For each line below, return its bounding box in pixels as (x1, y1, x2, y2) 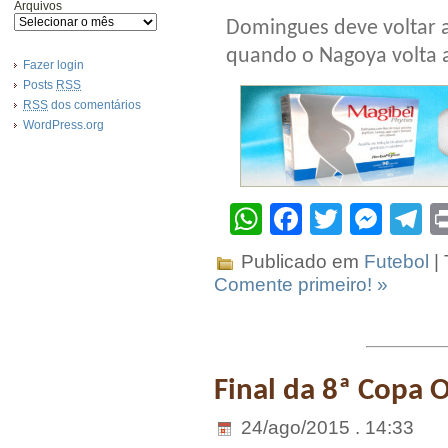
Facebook (302, 201, 444, 238)
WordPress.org (23, 118, 104, 132)
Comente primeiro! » (214, 274, 388, 295)
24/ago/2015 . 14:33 (236, 416, 414, 438)
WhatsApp (262, 201, 410, 238)
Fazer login (23, 58, 84, 72)
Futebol (364, 251, 429, 273)
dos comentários (48, 98, 141, 112)
